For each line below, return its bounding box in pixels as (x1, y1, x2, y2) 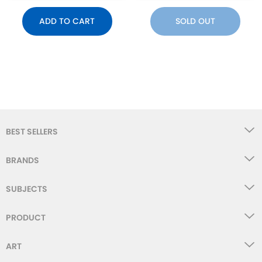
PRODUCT (6, 211, 46, 223)
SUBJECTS (6, 182, 47, 195)
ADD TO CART (39, 15, 95, 27)
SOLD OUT (175, 15, 215, 27)
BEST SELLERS (6, 125, 58, 137)
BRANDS (6, 154, 39, 166)
